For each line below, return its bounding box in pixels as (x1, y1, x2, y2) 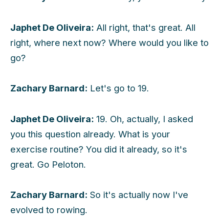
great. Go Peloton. (10, 158, 86, 170)
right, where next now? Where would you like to (10, 37, 209, 48)
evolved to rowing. (10, 204, 88, 216)
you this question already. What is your (10, 128, 170, 139)
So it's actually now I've (88, 189, 188, 200)
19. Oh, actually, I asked (94, 113, 193, 124)
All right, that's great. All (94, 22, 196, 33)
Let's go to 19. (88, 83, 149, 94)
